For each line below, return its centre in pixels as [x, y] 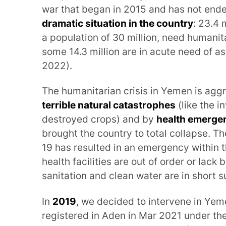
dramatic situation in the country [118, 23]
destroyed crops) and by [99, 120]
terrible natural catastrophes [109, 105]
